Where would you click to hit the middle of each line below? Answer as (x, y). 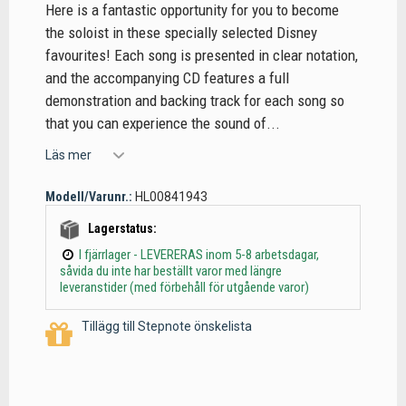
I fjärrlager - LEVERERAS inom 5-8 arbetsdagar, (199, 254)
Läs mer (68, 155)
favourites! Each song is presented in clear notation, (202, 56)
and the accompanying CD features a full (167, 78)
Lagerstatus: (122, 228)
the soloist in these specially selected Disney (181, 33)
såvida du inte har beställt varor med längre (171, 271)
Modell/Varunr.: (89, 196)
